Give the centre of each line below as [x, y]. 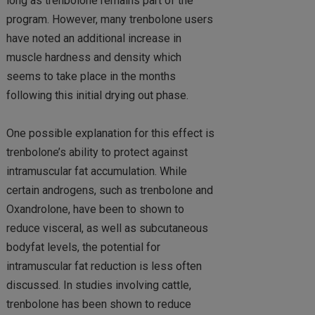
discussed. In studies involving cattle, [98, 285]
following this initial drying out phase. [97, 96]
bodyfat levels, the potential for [83, 247]
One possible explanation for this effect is [110, 134]
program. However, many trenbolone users [109, 20]
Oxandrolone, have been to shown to [95, 210]
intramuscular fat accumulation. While [96, 172]
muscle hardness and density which [94, 58]
